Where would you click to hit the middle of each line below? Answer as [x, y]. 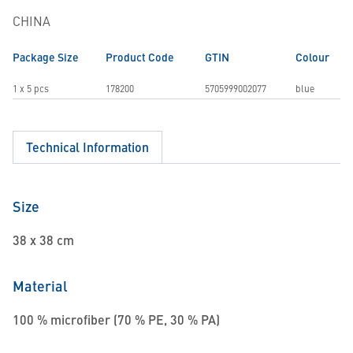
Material [40, 286]
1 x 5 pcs [31, 88]
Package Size [46, 57]
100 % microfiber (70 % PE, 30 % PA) [116, 320]
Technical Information [87, 147]
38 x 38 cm [43, 240]
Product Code [140, 57]
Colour [312, 57]
